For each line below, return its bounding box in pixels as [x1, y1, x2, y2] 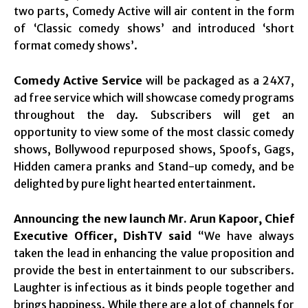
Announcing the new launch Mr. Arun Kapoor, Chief [14, 211, 294, 225]
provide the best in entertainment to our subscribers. [14, 263, 294, 277]
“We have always [192, 228, 294, 243]
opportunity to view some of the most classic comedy [14, 124, 294, 139]
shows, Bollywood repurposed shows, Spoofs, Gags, [14, 142, 294, 156]
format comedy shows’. [14, 38, 137, 52]
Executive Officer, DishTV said [14, 228, 192, 243]
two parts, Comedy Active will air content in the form [14, 3, 294, 18]
